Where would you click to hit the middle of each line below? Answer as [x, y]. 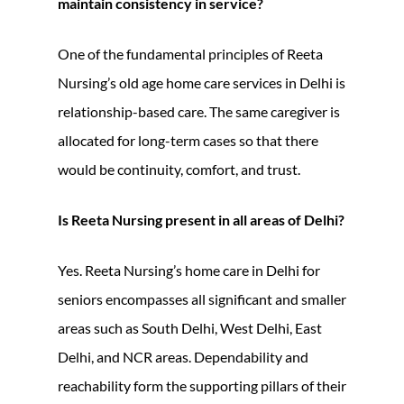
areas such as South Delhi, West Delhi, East [190, 327]
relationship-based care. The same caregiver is [199, 111]
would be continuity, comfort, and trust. [179, 169]
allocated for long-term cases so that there [188, 140]
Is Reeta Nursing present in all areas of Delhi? [201, 219]
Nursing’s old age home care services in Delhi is [202, 82]
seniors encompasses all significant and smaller [202, 298]
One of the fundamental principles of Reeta [190, 53]
